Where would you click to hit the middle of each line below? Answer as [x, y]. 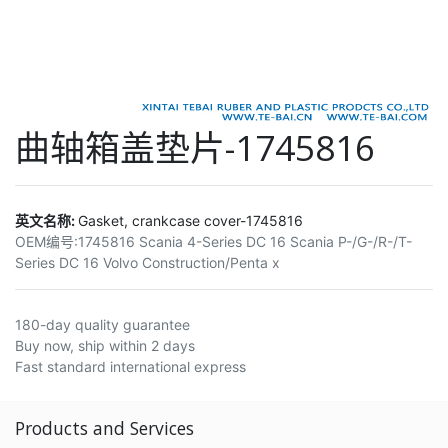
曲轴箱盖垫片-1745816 [195, 147]
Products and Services [104, 428]
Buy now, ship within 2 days [105, 345]
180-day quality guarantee [102, 324]
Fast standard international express [130, 366]
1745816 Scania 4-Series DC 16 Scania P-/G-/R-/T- [245, 241]
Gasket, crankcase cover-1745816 [190, 220]
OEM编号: [46, 241]
